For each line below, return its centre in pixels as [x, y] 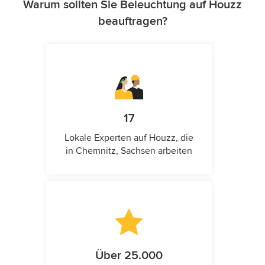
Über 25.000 [129, 255]
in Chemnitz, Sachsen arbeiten [129, 151]
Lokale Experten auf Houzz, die [129, 138]
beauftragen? [132, 21]
